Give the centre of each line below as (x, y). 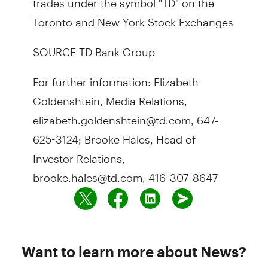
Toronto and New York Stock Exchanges (133, 17)
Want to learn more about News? (134, 252)
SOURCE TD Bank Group (94, 47)
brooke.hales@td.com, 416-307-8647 (125, 173)
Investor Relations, (79, 153)
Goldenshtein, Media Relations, (110, 96)
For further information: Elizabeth (115, 77)
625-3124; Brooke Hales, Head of (114, 134)
